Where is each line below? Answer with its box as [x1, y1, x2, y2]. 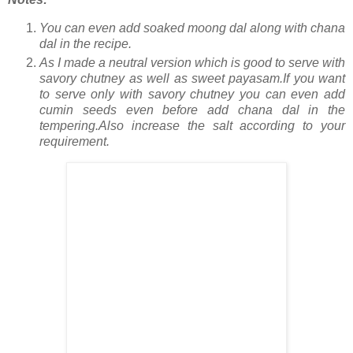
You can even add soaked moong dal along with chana [39, 20, 345, 35]
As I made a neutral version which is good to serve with [39, 55, 345, 69]
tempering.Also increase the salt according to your [39, 118, 345, 132]
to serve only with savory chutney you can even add [39, 87, 345, 101]
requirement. [39, 134, 110, 148]
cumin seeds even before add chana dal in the [39, 102, 345, 117]
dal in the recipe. [39, 36, 132, 50]
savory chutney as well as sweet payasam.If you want [39, 71, 345, 85]
